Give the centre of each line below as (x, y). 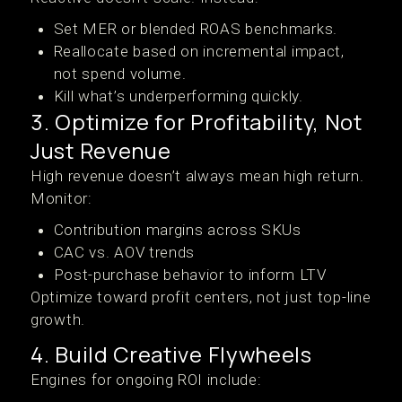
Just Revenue (101, 150)
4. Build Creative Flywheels (171, 354)
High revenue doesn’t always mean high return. (197, 176)
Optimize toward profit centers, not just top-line (201, 297)
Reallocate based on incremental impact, (199, 51)
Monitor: (61, 198)
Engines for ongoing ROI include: (146, 380)
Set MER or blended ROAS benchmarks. (195, 29)
